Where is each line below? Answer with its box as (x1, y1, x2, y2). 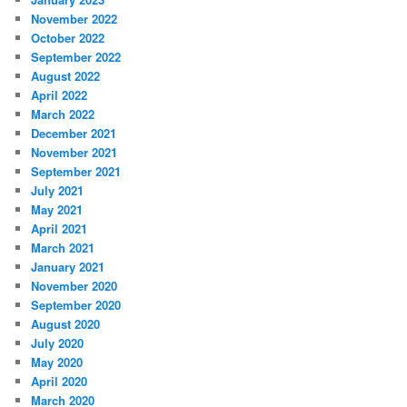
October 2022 (31, 29, 105, 47)
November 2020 (31, 277, 118, 295)
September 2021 (31, 163, 122, 181)
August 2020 (31, 315, 101, 333)
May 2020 (31, 353, 84, 372)
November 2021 (31, 144, 118, 162)
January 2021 (31, 258, 105, 276)
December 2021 (31, 124, 117, 143)
